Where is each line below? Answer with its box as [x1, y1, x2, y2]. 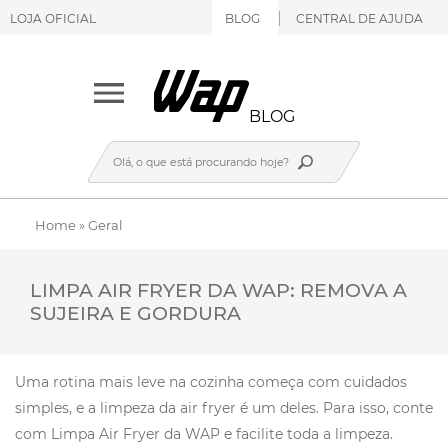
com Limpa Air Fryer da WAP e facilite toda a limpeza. [15, 425, 393, 443]
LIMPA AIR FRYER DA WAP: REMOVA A [30, 279, 407, 302]
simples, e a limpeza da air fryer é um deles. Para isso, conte [15, 399, 433, 417]
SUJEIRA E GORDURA [30, 302, 241, 325]
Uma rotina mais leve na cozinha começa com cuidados [15, 373, 407, 391]
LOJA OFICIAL [10, 11, 96, 26]
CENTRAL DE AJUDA [296, 11, 423, 26]
